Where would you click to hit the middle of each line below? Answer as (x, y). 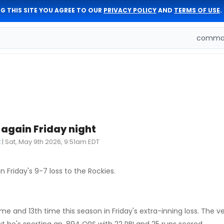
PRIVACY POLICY (130, 10)
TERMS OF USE (197, 10)
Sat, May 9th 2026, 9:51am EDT (52, 142)
